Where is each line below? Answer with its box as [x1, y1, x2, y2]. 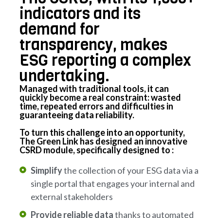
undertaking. [19, 65, 109, 87]
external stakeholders [30, 191, 113, 202]
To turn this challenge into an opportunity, [19, 127, 185, 138]
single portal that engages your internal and [30, 178, 195, 189]
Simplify [30, 164, 62, 176]
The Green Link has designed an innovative [19, 135, 187, 146]
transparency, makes [19, 34, 167, 55]
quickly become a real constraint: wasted [19, 91, 181, 103]
